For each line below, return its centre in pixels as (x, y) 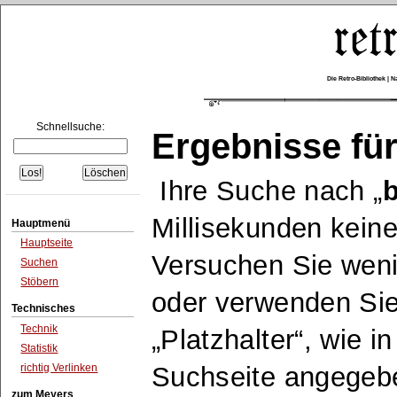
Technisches (44, 309)
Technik (39, 329)
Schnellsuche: (70, 127)
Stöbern (40, 281)
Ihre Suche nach (267, 191)
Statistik (39, 348)
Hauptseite (47, 243)
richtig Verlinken (59, 367)
